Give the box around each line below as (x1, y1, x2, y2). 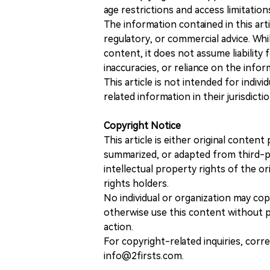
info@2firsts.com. (104, 250, 184, 262)
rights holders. (104, 178, 169, 189)
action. (104, 221, 133, 233)
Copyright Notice (104, 120, 181, 131)
